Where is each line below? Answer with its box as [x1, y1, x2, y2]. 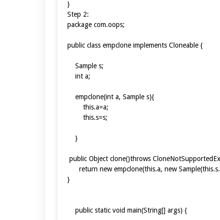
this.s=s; [67, 113, 108, 121]
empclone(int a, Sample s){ [67, 92, 154, 101]
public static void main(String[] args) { [67, 206, 187, 214]
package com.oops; [67, 20, 125, 28]
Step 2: [67, 10, 89, 18]
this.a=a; [67, 103, 109, 111]
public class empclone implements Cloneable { [67, 41, 203, 49]
